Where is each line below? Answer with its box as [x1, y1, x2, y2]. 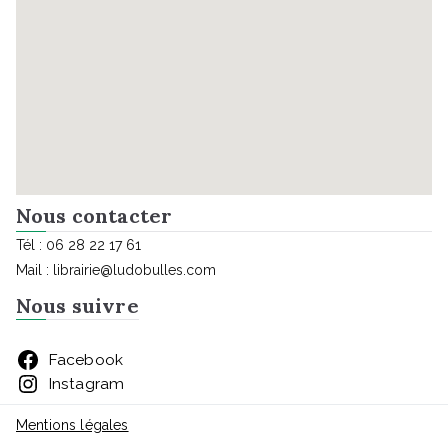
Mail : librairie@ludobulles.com [16, 262, 216, 278]
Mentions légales [16, 417, 129, 433]
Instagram [47, 374, 125, 393]
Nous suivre [16, 293, 139, 318]
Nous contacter [16, 203, 173, 229]
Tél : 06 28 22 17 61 [16, 237, 141, 254]
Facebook [47, 350, 124, 369]
